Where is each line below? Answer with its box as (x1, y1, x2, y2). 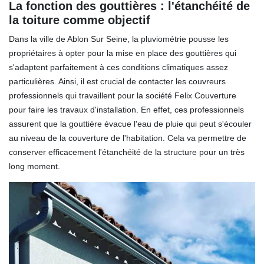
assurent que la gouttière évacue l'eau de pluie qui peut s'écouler (9, 118, 252, 128)
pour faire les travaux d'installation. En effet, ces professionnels (9, 104, 244, 114)
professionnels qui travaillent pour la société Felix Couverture (9, 90, 236, 100)
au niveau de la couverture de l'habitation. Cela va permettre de (9, 133, 246, 143)
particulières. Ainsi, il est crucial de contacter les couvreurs (9, 76, 226, 86)
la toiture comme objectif (9, 13, 150, 27)
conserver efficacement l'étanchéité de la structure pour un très (9, 147, 245, 157)
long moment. (9, 161, 60, 171)
